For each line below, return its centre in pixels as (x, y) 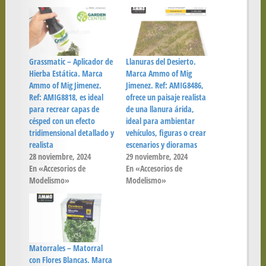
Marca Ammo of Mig (159, 74)
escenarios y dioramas (162, 145)
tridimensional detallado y (71, 133)
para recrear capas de (64, 109)
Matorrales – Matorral (66, 248)
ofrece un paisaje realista (166, 97)
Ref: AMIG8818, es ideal (66, 97)
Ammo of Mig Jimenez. (65, 85)
